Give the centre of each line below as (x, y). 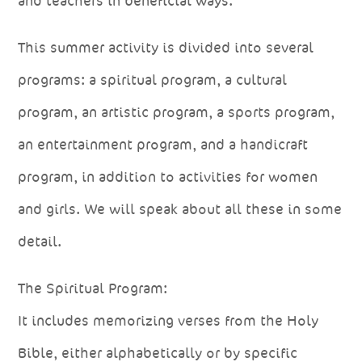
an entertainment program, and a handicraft (163, 144)
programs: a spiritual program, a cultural (153, 80)
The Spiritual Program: (93, 288)
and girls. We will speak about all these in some (180, 209)
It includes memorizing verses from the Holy (168, 320)
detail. (40, 241)
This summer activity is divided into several (166, 47)
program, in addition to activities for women (168, 177)
